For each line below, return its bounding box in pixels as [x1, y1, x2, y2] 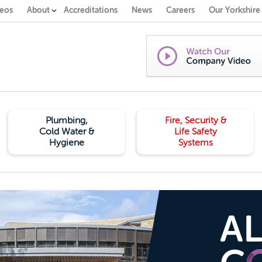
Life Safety [174, 126, 217, 137]
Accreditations [64, 5, 118, 15]
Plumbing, [45, 115, 88, 126]
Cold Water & [39, 126, 94, 137]
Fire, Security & [164, 115, 226, 126]
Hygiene [49, 137, 84, 148]
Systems [178, 137, 213, 148]
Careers [166, 5, 195, 15]
